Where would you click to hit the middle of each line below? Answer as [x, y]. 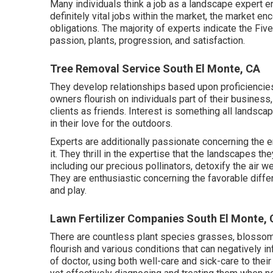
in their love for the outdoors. [111, 123]
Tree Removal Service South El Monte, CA [155, 69]
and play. [68, 190]
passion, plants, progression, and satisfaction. [147, 41]
